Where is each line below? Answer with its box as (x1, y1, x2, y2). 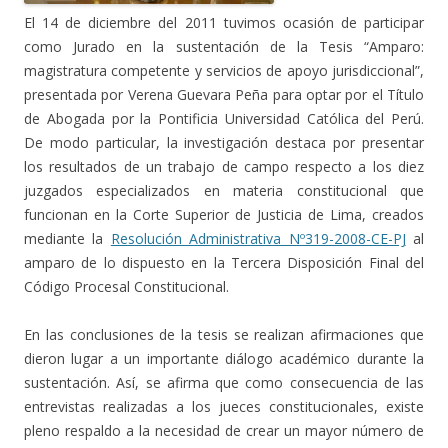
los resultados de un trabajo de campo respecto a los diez (24, 157, 424, 177)
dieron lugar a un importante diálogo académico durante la (24, 349, 424, 369)
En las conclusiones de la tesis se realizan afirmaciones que (24, 325, 424, 345)
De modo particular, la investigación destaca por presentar (24, 133, 424, 153)
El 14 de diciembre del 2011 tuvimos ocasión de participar (24, 13, 424, 33)
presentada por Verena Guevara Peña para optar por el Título (24, 85, 424, 105)
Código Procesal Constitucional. (24, 277, 229, 297)
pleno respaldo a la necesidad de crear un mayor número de (24, 421, 424, 441)
